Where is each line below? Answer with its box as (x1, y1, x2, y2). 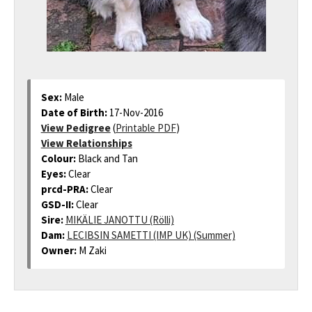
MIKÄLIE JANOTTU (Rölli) (65, 212, 174, 226)
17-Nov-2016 (109, 105, 163, 119)
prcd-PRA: (40, 182, 91, 196)
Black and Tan (77, 151, 138, 165)
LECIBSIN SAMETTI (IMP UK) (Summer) (66, 228, 235, 242)
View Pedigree (40, 120, 111, 134)
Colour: (40, 151, 78, 165)
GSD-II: (40, 197, 76, 211)
